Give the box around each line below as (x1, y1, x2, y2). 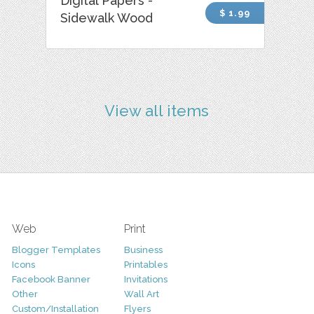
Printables (123, 259, 168, 270)
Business (123, 244, 163, 255)
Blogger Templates (11, 244, 100, 255)
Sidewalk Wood (60, 10, 153, 25)
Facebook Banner (11, 273, 90, 285)
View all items (104, 101, 210, 120)
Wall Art (123, 288, 159, 299)
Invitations (123, 273, 168, 285)
